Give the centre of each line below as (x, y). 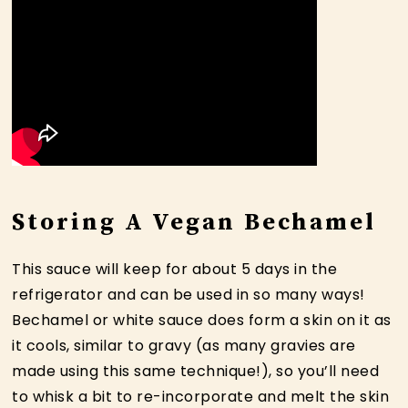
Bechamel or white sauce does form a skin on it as (202, 320)
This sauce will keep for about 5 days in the (175, 269)
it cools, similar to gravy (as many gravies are (184, 345)
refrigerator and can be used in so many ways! (189, 294)
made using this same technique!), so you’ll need (196, 371)
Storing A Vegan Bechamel (194, 222)
